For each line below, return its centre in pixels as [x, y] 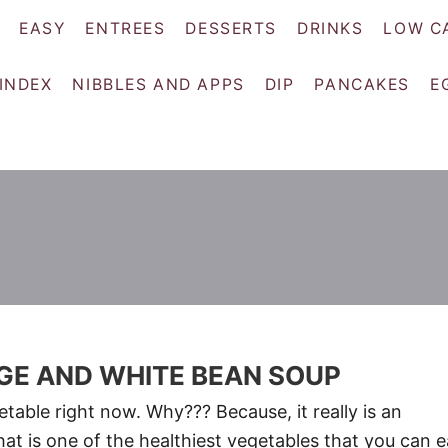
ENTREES [125, 28]
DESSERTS [231, 28]
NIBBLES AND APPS [158, 85]
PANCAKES [362, 85]
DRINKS [330, 28]
